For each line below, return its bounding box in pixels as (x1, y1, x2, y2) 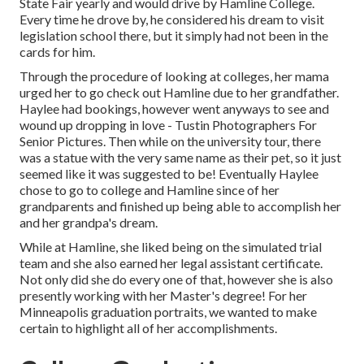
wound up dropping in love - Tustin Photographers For (19, 117, 317, 133)
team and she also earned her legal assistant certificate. (19, 255, 323, 271)
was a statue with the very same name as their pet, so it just (19, 149, 341, 166)
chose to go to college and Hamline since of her (19, 182, 279, 198)
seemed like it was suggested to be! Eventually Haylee (19, 166, 318, 182)
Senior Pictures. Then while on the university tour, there (19, 133, 321, 149)
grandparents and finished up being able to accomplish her (19, 198, 341, 214)
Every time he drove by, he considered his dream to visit (19, 11, 324, 28)
